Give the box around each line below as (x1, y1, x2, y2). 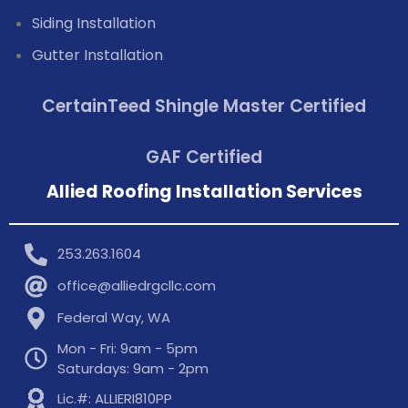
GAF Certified (146, 144, 262, 169)
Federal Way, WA (57, 308, 171, 328)
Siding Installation (32, 12, 156, 34)
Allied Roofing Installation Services (46, 178, 362, 204)
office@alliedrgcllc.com (57, 276, 217, 296)
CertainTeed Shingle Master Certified (42, 93, 366, 118)
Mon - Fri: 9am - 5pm (57, 338, 199, 358)
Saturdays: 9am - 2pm (57, 358, 209, 378)
